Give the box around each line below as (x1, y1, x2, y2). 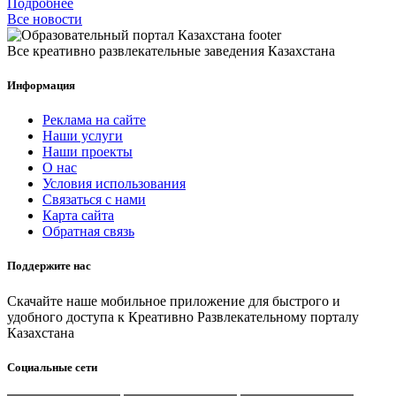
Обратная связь (42, 224, 134, 240)
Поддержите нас (7, 259, 91, 273)
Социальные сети (7, 360, 97, 374)
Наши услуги (42, 128, 123, 144)
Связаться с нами (42, 192, 146, 208)
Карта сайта (42, 208, 114, 224)
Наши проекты (42, 144, 133, 160)
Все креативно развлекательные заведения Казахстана (7, 42, 335, 58)
